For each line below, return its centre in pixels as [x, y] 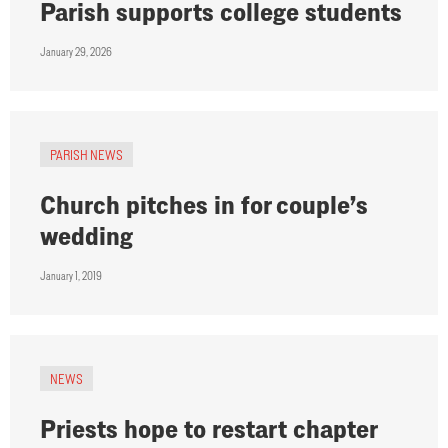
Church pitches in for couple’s [204, 205]
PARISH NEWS [86, 155]
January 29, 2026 [76, 52]
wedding [86, 236]
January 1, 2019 [71, 276]
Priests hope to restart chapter [209, 429]
